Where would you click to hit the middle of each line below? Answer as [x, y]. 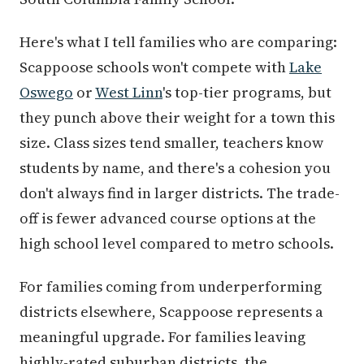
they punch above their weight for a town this [177, 117]
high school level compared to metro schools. [177, 243]
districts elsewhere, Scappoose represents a [171, 312]
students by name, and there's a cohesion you [175, 168]
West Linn [129, 92]
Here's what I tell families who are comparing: [178, 42]
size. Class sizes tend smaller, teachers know [171, 143]
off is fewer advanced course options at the [168, 218]
